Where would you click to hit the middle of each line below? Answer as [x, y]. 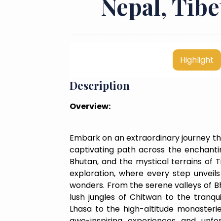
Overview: [90, 106]
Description [100, 85]
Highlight [197, 60]
